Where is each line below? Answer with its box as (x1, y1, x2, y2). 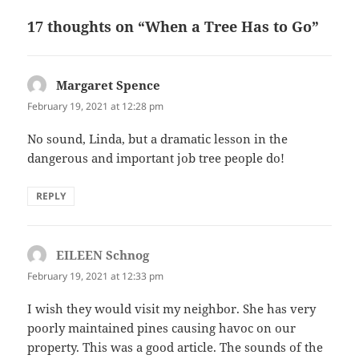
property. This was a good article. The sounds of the (27, 339, 324, 356)
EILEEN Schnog (56, 247, 150, 264)
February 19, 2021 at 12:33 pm (27, 269, 164, 284)
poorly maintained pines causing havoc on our (27, 320, 296, 337)
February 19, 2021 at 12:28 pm (27, 99, 164, 113)
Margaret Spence (56, 76, 161, 93)
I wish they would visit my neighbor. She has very (27, 301, 317, 317)
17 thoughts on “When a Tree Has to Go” (27, 17, 320, 36)
